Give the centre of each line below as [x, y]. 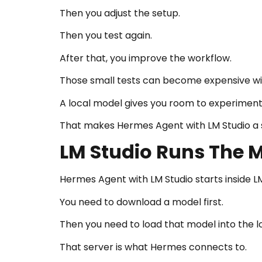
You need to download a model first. [142, 202]
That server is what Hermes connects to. [153, 247]
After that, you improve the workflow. [146, 58]
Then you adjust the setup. [120, 13]
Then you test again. [106, 36]
